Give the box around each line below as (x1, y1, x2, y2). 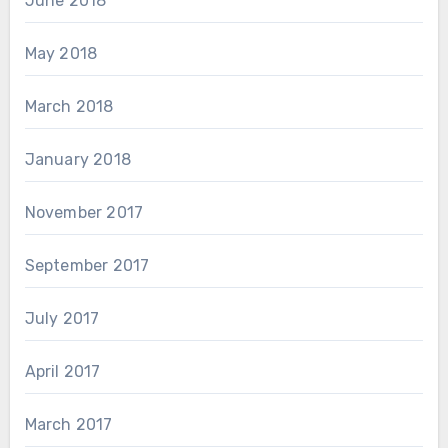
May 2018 (24, 44, 98, 64)
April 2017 (24, 362, 101, 382)
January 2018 (24, 150, 131, 170)
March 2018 (24, 97, 114, 117)
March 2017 (24, 415, 113, 435)
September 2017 (24, 256, 150, 276)
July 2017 (24, 309, 100, 329)
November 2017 (24, 203, 144, 223)
